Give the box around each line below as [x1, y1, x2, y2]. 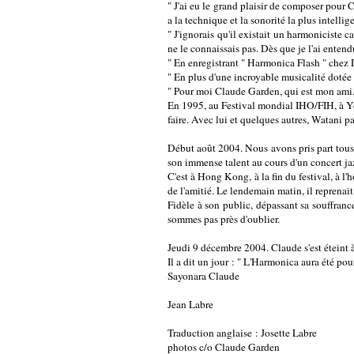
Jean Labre [168, 296, 213, 311]
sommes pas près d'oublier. [168, 211, 280, 226]
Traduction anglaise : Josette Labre [168, 325, 317, 340]
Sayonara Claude [168, 268, 239, 283]
